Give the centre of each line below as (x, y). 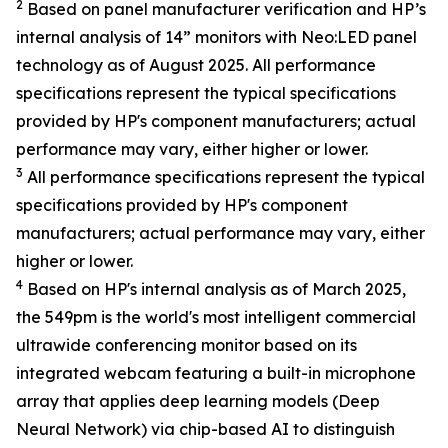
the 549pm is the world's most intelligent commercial (216, 317)
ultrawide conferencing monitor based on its (186, 345)
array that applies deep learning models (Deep (198, 401)
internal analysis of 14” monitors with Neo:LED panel (216, 37)
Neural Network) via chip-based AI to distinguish (205, 429)
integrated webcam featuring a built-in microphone (216, 373)
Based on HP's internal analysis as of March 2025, (214, 289)
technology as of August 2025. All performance (196, 65)
